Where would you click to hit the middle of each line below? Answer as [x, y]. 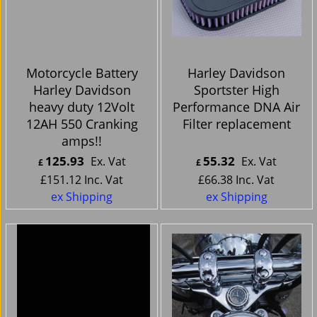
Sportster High [236, 90]
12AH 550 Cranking [82, 124]
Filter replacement [236, 124]
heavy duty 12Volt [82, 107]
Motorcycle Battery [82, 73]
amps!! [82, 141]
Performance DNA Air [237, 107]
